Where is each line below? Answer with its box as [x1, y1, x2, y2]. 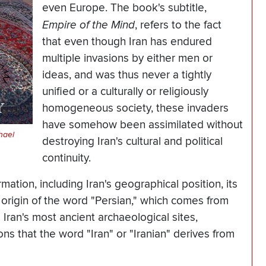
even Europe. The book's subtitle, [42, 1, 207, 15]
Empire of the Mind [42, 18, 135, 32]
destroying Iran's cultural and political [42, 135, 223, 149]
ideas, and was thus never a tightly [42, 68, 211, 83]
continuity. [42, 151, 91, 166]
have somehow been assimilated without [42, 118, 243, 132]
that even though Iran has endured [42, 35, 212, 49]
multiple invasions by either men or [42, 52, 213, 66]
